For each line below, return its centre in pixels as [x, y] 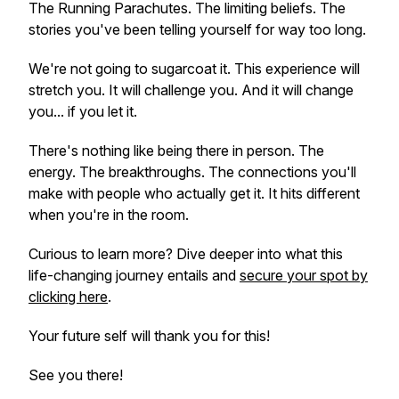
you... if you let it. [83, 111]
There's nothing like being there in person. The [176, 151]
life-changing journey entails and [134, 275]
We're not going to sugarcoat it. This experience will [194, 69]
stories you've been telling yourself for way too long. [197, 29]
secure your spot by [304, 275]
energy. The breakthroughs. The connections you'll [192, 172]
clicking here [68, 297]
